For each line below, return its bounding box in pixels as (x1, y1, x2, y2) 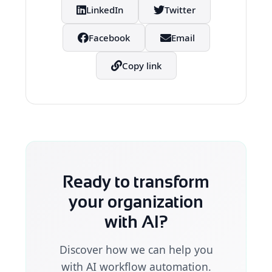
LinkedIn (86, 4, 123, 16)
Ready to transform (63, 172, 209, 192)
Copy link (121, 59, 161, 72)
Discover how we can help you (59, 242, 213, 257)
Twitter (165, 4, 195, 16)
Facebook (88, 32, 130, 44)
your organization (69, 192, 203, 212)
